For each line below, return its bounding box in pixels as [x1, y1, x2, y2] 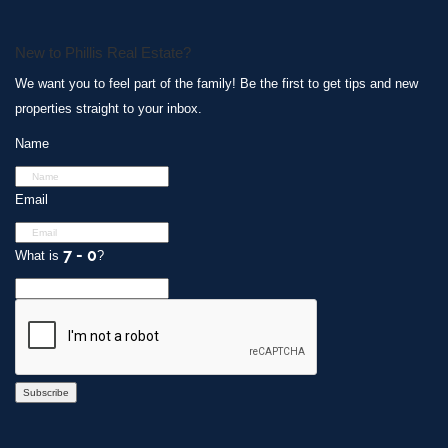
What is [15, 247, 63, 263]
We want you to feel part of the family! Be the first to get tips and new [15, 75, 418, 91]
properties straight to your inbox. [15, 100, 202, 116]
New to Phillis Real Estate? [15, 43, 191, 61]
